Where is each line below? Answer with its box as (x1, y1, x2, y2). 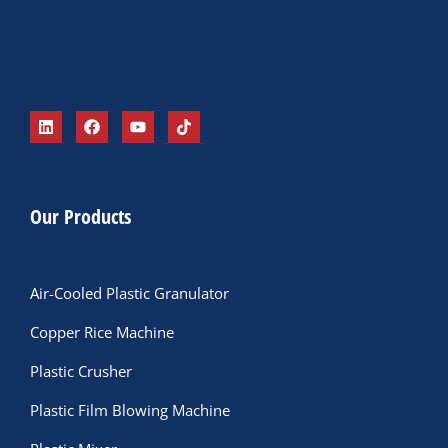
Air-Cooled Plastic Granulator (30, 283, 229, 303)
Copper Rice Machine (30, 322, 174, 342)
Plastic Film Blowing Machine (30, 400, 230, 420)
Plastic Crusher (30, 361, 132, 381)
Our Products (30, 203, 131, 230)
